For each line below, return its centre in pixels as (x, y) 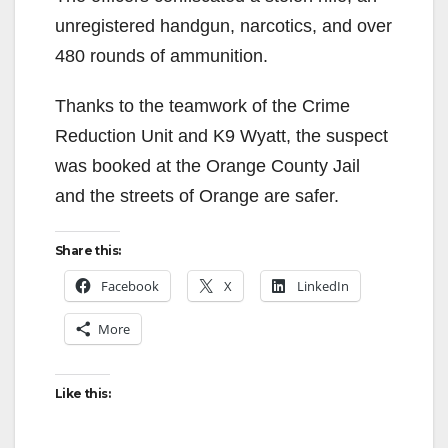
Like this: (82, 393)
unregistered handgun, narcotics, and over (223, 25)
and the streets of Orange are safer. (197, 195)
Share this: (88, 250)
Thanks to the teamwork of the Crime (202, 105)
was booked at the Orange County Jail (207, 165)
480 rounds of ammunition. (161, 55)
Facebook (130, 285)
